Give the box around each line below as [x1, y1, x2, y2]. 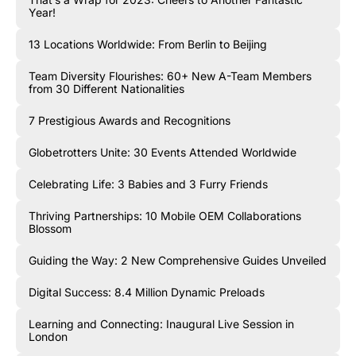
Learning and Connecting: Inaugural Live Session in [29, 316, 294, 331]
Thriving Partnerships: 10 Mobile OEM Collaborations [29, 208, 301, 222]
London [29, 329, 68, 343]
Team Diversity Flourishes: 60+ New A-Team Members [29, 68, 311, 83]
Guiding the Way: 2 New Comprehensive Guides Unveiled [29, 253, 327, 267]
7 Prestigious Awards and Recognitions [29, 113, 230, 127]
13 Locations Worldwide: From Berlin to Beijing [29, 37, 267, 51]
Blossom [29, 221, 72, 235]
